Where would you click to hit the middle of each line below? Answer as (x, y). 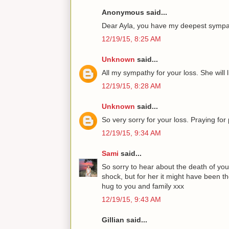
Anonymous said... (134, 12)
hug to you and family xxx (143, 186)
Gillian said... (124, 220)
